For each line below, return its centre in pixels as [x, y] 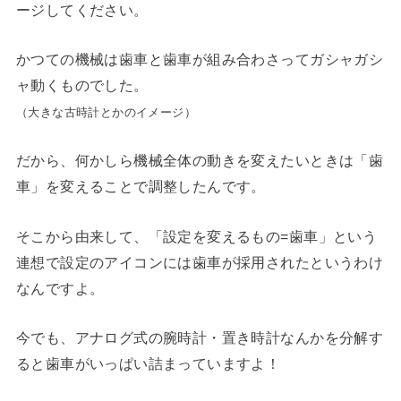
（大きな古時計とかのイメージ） [106, 112]
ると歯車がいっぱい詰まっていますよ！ [148, 363]
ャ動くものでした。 [82, 85]
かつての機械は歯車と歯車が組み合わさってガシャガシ [200, 59]
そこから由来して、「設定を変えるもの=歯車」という [196, 236]
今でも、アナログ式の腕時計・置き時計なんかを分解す [200, 337]
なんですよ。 [60, 288]
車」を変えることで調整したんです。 [141, 187]
